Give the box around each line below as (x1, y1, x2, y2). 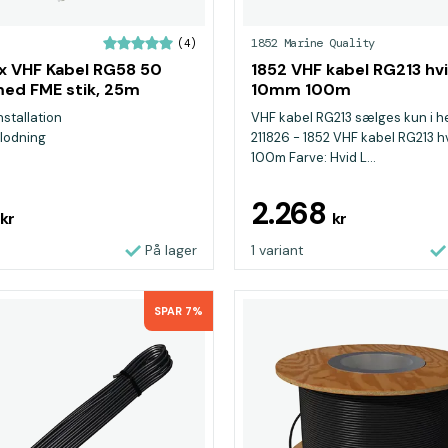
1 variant (251, 241, 304, 259)
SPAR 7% (154, 304, 203, 318)
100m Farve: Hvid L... (251, 149, 376, 166)
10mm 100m (251, 79, 351, 100)
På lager (145, 241, 197, 259)
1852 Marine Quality (251, 35, 375, 51)
